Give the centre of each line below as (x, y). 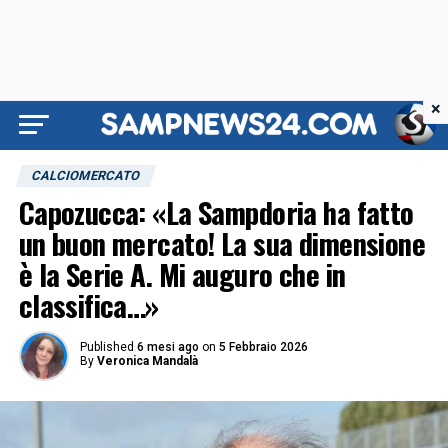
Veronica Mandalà (147, 361)
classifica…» (88, 305)
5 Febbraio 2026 (263, 347)
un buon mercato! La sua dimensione (222, 243)
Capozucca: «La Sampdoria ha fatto (216, 212)
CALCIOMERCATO (85, 175)
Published (106, 347)
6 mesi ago (167, 347)
